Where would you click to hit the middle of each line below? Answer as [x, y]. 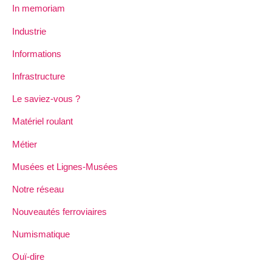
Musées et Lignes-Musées [65, 166]
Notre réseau [38, 189]
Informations [37, 53]
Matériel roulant [42, 121]
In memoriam [39, 8]
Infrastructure [39, 76]
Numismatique [41, 234]
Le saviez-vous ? [46, 99]
